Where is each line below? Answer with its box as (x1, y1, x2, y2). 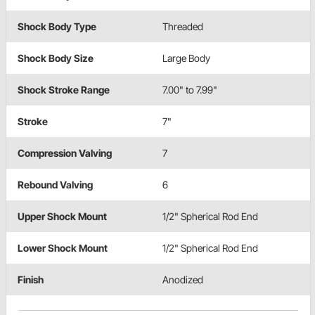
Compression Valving (18, 146, 112, 159)
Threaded (162, 20, 203, 32)
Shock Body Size (18, 51, 94, 64)
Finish (18, 273, 44, 285)
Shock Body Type (18, 20, 96, 32)
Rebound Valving (18, 178, 93, 191)
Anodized (162, 273, 203, 285)
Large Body (162, 51, 210, 64)
